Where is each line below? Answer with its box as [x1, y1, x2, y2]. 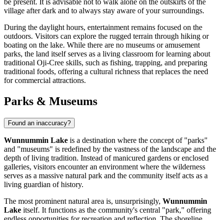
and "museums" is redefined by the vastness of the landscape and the [4, 145, 216, 154]
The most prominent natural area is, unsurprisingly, [4, 197, 163, 206]
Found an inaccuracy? [8, 119, 71, 127]
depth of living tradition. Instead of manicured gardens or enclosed [4, 154, 209, 163]
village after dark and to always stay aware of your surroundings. [4, 6, 204, 15]
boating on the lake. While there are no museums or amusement [4, 41, 200, 50]
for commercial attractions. [4, 76, 86, 85]
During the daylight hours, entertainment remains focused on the [4, 23, 202, 32]
